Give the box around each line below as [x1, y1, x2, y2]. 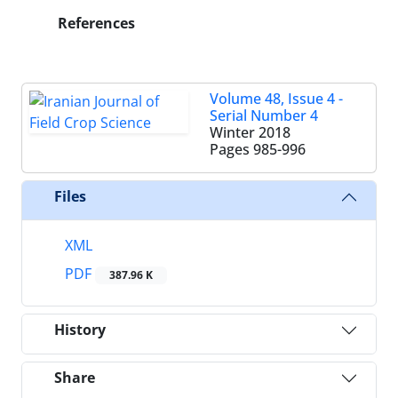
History [54, 320, 106, 340]
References [54, 12, 135, 33]
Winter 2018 [210, 122, 291, 142]
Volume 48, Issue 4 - [210, 88, 343, 108]
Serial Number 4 [210, 105, 318, 125]
